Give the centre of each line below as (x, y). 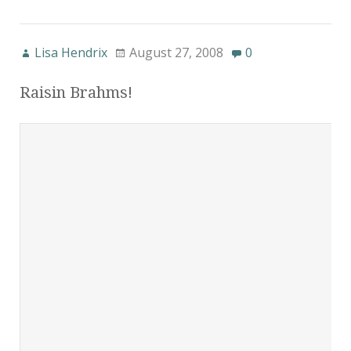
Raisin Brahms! (76, 92)
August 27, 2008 (176, 52)
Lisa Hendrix (71, 52)
